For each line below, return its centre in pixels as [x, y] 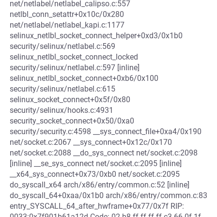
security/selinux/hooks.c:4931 [62, 110]
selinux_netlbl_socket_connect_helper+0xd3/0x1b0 [96, 36]
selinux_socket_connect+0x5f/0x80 [70, 100]
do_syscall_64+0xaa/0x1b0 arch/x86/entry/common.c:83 [108, 195]
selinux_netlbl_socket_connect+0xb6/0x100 [84, 78]
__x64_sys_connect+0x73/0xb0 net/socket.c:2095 [95, 174]
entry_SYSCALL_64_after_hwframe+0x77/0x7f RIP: [97, 206]
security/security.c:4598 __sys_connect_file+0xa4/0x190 [106, 132]
